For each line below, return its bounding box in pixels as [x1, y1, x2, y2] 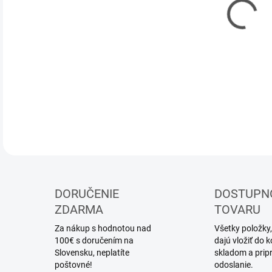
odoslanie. [214, 260, 253, 270]
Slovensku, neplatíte [55, 248, 129, 257]
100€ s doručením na [55, 236, 134, 245]
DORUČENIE [55, 186, 119, 201]
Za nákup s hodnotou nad [55, 223, 151, 233]
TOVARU [214, 202, 260, 217]
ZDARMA [55, 202, 103, 217]
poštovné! [55, 260, 92, 270]
